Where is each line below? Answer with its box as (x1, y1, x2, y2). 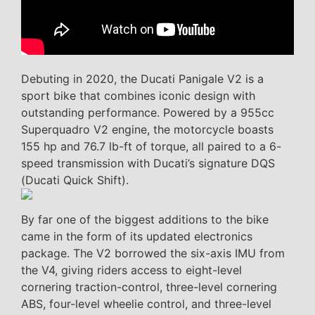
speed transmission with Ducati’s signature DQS (21, 156, 275, 171)
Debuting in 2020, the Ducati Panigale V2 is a (21, 72, 264, 86)
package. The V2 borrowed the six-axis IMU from (21, 246, 285, 261)
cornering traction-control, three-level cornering (21, 280, 277, 295)
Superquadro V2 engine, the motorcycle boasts (21, 122, 274, 137)
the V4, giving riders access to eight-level (21, 263, 242, 278)
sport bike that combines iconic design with (21, 89, 255, 103)
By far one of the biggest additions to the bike (21, 212, 269, 227)
